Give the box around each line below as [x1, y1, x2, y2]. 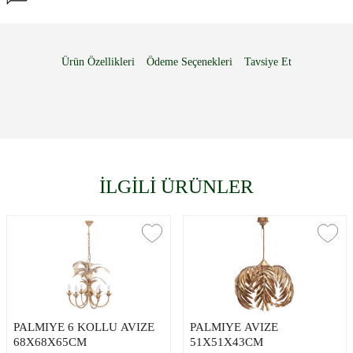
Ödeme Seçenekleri [147, 56, 232, 69]
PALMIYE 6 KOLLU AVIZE [13, 321, 154, 334]
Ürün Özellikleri [61, 56, 135, 69]
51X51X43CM [189, 336, 263, 349]
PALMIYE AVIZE [189, 321, 278, 334]
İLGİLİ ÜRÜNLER [99, 176, 254, 198]
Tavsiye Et [244, 56, 292, 69]
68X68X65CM [13, 336, 87, 349]
